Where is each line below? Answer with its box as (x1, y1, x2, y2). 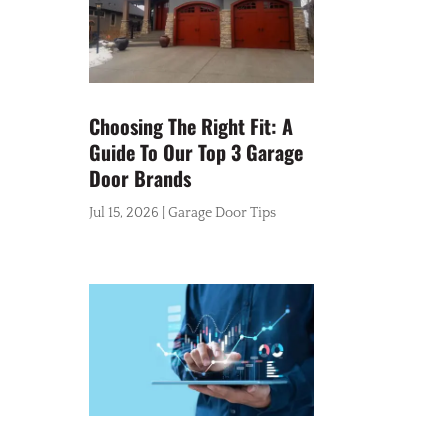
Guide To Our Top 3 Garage (89, 136, 304, 167)
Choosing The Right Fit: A (89, 110, 294, 141)
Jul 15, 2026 (89, 204, 160, 221)
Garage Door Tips (168, 204, 277, 221)
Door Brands (89, 162, 192, 193)
